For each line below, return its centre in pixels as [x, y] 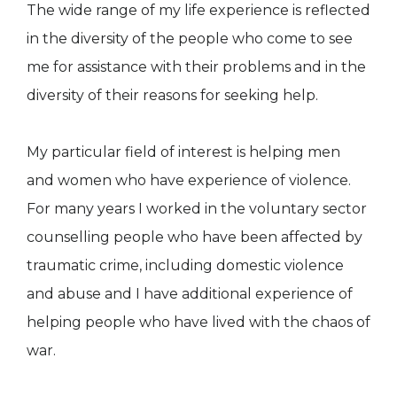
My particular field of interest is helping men [183, 152]
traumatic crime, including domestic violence [185, 266]
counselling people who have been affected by [195, 237]
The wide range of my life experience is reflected [198, 11]
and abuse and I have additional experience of [190, 294]
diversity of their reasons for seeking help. [172, 96]
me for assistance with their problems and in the [196, 67]
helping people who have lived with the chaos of [198, 323]
